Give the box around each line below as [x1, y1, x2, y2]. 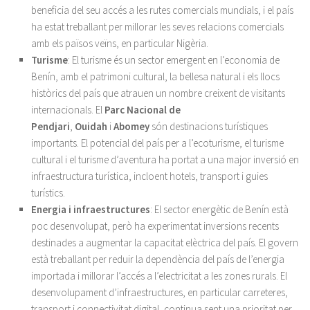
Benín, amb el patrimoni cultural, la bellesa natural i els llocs [31, 70, 280, 83]
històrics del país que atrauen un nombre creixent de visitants [31, 86, 285, 100]
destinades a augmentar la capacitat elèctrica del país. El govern [31, 236, 298, 249]
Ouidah [75, 120, 107, 133]
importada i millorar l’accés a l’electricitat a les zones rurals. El [31, 269, 287, 282]
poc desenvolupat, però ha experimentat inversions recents [31, 219, 279, 232]
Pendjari [31, 120, 70, 133]
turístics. [31, 186, 65, 199]
